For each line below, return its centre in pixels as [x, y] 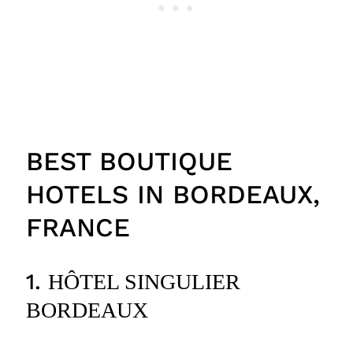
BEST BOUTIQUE [129, 161]
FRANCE [78, 227]
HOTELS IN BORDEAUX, [173, 194]
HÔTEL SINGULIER [144, 281]
